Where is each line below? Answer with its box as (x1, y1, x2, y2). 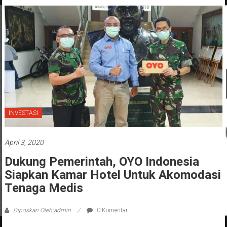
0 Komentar (95, 207, 128, 214)
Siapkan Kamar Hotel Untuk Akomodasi (4, 168, 221, 182)
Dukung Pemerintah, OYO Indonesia (4, 155, 199, 169)
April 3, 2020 (4, 138, 44, 147)
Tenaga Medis (4, 181, 83, 196)
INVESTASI (8, 109, 38, 117)
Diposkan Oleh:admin (11, 207, 72, 214)
